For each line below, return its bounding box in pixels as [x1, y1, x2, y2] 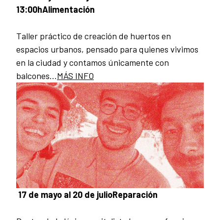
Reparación [112, 189, 158, 200]
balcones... [16, 70, 57, 81]
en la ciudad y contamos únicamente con [16, 56, 169, 68]
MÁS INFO [57, 70, 94, 81]
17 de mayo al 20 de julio [16, 189, 112, 200]
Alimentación [42, 3, 95, 15]
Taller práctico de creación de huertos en [16, 30, 171, 41]
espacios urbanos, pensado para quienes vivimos [16, 43, 198, 55]
